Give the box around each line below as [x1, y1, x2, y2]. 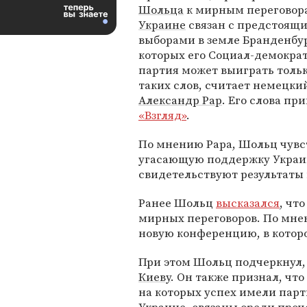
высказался [216, 195, 280, 211]
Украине [138, 16, 186, 33]
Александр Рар [138, 92, 222, 108]
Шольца [138, 1, 184, 18]
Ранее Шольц [138, 195, 216, 211]
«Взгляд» [138, 107, 186, 123]
